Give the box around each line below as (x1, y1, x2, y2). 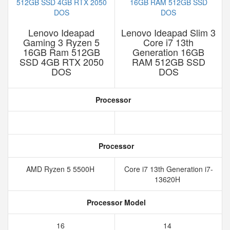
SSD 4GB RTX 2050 (19, 55, 104, 68)
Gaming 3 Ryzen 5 (23, 35, 100, 49)
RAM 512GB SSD (131, 55, 205, 68)
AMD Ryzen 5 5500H (26, 164, 97, 174)
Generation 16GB (132, 45, 204, 59)
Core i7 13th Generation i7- (124, 164, 213, 174)
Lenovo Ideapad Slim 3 (121, 26, 216, 39)
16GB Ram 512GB (23, 45, 100, 59)
